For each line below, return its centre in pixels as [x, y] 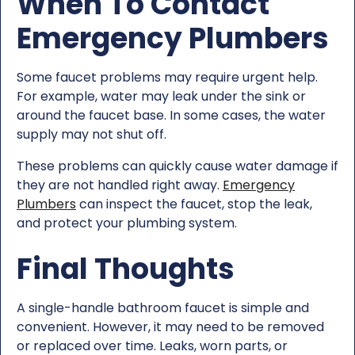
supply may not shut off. [92, 134]
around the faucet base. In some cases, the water [171, 115]
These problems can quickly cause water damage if [177, 166]
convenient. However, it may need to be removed [170, 326]
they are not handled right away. [120, 185]
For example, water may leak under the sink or [161, 96]
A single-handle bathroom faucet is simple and [163, 307]
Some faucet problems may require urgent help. [167, 77]
